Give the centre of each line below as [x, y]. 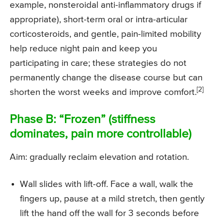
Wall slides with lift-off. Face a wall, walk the [107, 185]
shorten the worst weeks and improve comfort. [103, 93]
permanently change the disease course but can [106, 78]
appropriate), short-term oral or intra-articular [99, 20]
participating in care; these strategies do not [98, 63]
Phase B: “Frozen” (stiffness [83, 120]
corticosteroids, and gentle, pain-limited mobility [105, 34]
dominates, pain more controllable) [101, 135]
